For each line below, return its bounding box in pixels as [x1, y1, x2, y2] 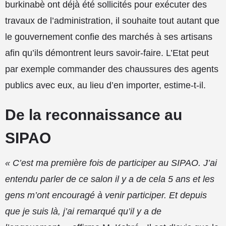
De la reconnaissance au [5, 106, 182, 123]
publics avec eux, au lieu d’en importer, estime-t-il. [5, 80, 206, 90]
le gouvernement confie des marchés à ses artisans [5, 31, 212, 42]
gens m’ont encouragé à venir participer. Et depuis [5, 190, 207, 200]
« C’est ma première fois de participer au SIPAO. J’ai [5, 157, 217, 168]
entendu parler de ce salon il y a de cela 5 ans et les [5, 174, 214, 184]
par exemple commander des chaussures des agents [5, 64, 218, 74]
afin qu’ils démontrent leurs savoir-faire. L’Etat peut [5, 47, 209, 58]
